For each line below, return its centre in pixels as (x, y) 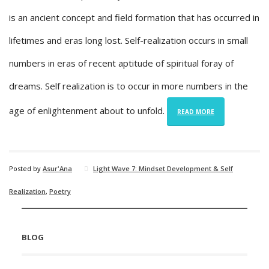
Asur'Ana (57, 169)
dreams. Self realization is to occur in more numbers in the (128, 86)
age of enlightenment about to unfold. (88, 111)
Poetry (60, 192)
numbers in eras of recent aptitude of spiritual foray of (121, 63)
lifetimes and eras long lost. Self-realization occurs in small (128, 41)
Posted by (26, 169)
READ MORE (196, 112)
